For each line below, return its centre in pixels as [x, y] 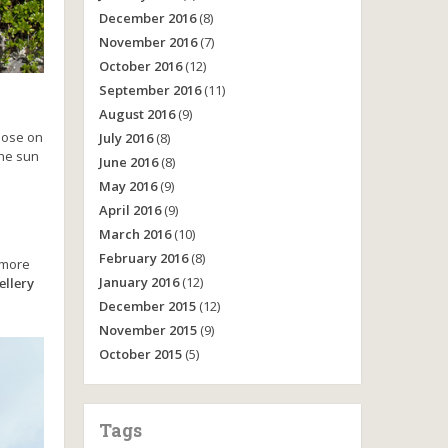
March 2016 [134, 234]
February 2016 [143, 258]
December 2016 [147, 18]
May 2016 [127, 186]
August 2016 [136, 114]
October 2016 [140, 66]
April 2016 [129, 210]
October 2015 [140, 354]
